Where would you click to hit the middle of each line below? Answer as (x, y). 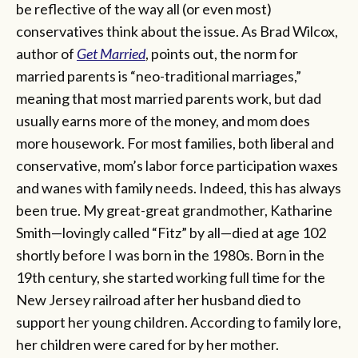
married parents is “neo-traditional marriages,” (159, 76)
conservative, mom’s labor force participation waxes (177, 165)
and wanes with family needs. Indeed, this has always (179, 187)
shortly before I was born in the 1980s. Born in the (170, 255)
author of (46, 53)
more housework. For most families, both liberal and (175, 143)
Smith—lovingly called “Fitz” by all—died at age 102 (171, 232)
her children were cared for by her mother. (147, 344)
